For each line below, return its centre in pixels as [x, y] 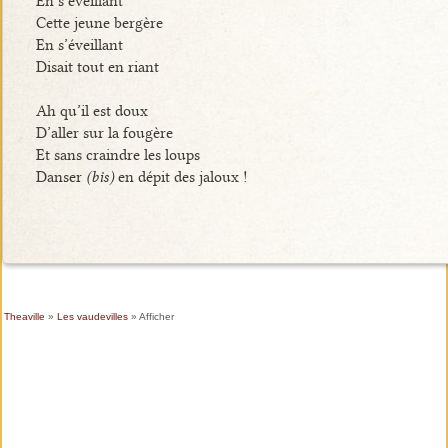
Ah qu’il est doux [91, 110]
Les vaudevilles [92, 317]
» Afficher [150, 317]
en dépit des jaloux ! [180, 176]
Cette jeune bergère [99, 22]
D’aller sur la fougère [104, 132]
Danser [60, 176]
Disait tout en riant [97, 66]
